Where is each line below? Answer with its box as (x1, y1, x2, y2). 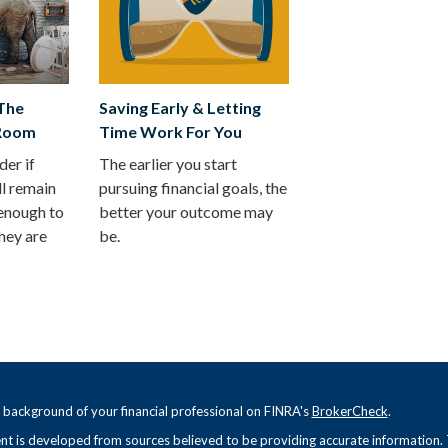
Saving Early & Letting (99, 97, 261, 117)
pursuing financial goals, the (99, 177, 287, 197)
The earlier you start (99, 153, 237, 173)
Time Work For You (99, 121, 242, 141)
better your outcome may (99, 201, 273, 221)
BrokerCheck (311, 402, 388, 419)
